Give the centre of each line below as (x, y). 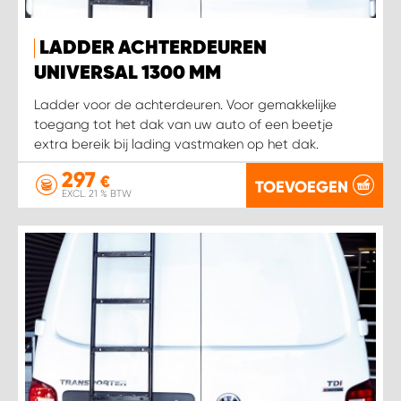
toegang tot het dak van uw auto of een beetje (183, 125)
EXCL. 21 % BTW (97, 194)
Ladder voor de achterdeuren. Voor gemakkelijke (185, 105)
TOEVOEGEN (302, 187)
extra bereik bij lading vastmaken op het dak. (176, 145)
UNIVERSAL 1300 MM (128, 74)
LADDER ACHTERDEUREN (153, 49)
